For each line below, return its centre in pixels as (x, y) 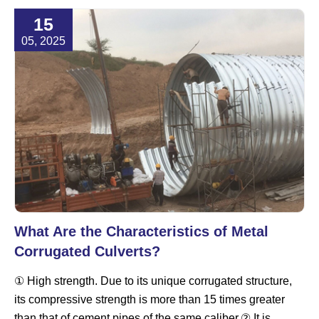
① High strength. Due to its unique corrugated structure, (153, 281)
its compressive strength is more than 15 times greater (150, 299)
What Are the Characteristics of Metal (141, 231)
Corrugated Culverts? (87, 251)
